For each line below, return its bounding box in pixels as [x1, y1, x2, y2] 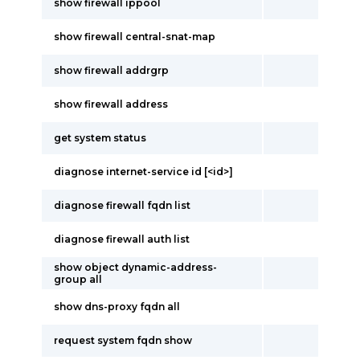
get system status [54, 132, 146, 144]
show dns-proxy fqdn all [54, 301, 180, 313]
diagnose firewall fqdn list [54, 199, 190, 211]
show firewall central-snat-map [54, 31, 215, 43]
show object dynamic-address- [54, 261, 217, 273]
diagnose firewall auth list [54, 233, 190, 245]
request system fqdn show [54, 334, 192, 346]
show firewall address [54, 98, 168, 110]
